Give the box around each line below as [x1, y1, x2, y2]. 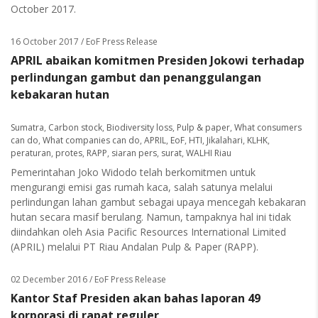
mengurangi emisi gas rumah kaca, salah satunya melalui [11, 180, 273, 194]
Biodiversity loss [106, 121, 172, 133]
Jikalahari [207, 134, 243, 146]
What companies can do [43, 134, 140, 146]
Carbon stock [48, 121, 102, 133]
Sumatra [11, 121, 44, 133]
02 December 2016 [11, 273, 87, 285]
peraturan [11, 147, 51, 159]
